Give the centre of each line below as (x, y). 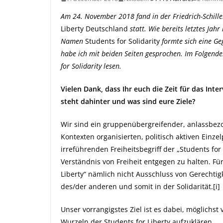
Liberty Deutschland (94, 29)
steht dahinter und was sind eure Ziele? (128, 101)
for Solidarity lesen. (91, 66)
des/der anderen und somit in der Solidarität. (137, 186)
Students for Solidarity (122, 41)
